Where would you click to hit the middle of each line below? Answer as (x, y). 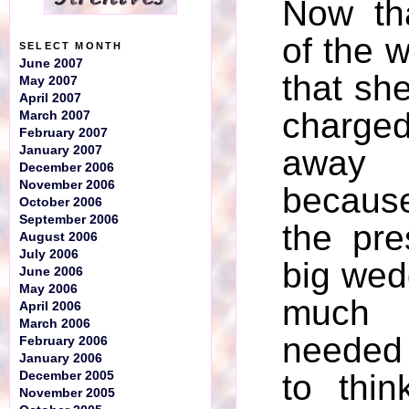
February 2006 (63, 341)
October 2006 (61, 202)
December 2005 (67, 376)
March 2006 (55, 324)
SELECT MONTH (71, 46)
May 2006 (48, 289)
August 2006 (58, 237)
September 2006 (69, 220)
